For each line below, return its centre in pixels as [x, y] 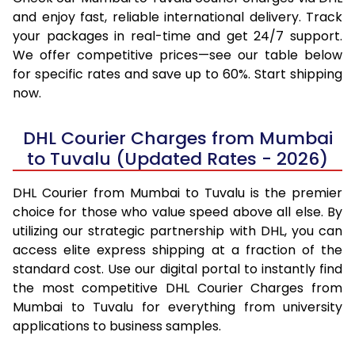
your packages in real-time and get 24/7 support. [177, 36]
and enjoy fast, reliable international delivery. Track [177, 17]
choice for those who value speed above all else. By [177, 212]
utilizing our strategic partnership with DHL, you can [177, 231]
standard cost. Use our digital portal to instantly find [177, 269]
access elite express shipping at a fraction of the [177, 250]
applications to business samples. [117, 326]
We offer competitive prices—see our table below [177, 55]
